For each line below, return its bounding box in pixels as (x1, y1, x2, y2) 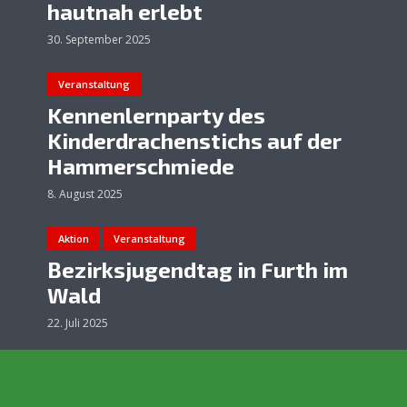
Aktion (58, 232, 89, 246)
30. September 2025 (47, 32, 151, 48)
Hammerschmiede (47, 153, 234, 180)
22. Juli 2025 (47, 315, 108, 332)
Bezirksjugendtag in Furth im (47, 256, 348, 283)
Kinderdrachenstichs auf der (47, 127, 342, 154)
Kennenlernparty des (47, 102, 265, 129)
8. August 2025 (47, 186, 123, 203)
